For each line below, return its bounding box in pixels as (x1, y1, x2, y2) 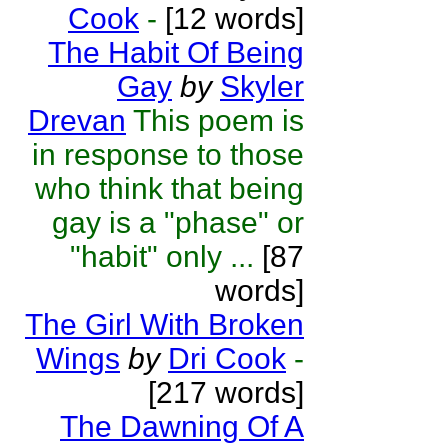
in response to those (32, 138, 304, 171)
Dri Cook (168, 342, 286, 375)
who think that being (35, 172, 304, 205)
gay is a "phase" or (52, 206, 304, 239)
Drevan (28, 104, 126, 137)
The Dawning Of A (60, 410, 304, 443)
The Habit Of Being (48, 36, 304, 69)
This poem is (133, 104, 304, 137)
